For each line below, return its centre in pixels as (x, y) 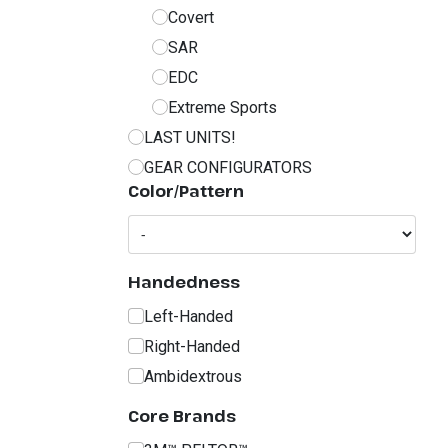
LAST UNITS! (190, 137)
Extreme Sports (222, 107)
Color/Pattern (186, 190)
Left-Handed (188, 316)
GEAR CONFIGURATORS (228, 167)
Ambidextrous (193, 376)
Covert (191, 17)
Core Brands (182, 415)
